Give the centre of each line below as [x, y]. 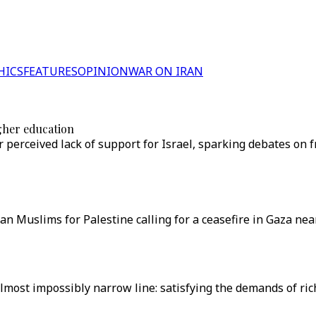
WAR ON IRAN [166, 71]
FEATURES [50, 71]
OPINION [103, 71]
